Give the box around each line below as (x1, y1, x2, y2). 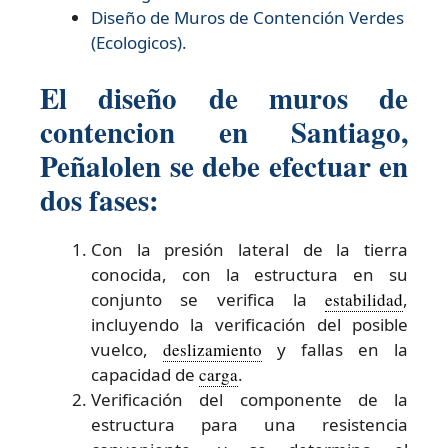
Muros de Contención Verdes (174, 6, 404, 30)
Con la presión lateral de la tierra (91, 237, 408, 261)
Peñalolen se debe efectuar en (40, 144, 408, 187)
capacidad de (91, 362, 199, 386)
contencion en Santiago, (40, 110, 408, 153)
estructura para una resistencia (91, 412, 408, 436)
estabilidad (325, 287, 403, 311)
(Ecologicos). (91, 31, 187, 55)
